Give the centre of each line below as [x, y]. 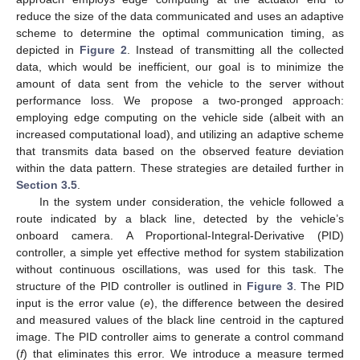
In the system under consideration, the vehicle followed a [191, 201]
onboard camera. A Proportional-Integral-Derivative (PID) [180, 235]
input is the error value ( [80, 303]
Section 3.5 [47, 184]
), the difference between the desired [247, 303]
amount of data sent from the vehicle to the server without [180, 83]
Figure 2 [104, 49]
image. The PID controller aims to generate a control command [180, 336]
